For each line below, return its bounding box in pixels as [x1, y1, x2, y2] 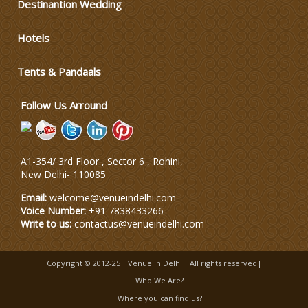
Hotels [17, 30, 49, 45]
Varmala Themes [113, 23, 189, 36]
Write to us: [21, 217, 74, 230]
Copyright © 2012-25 [46, 257, 122, 268]
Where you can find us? [117, 292, 202, 303]
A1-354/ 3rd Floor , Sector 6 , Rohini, [21, 154, 183, 168]
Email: [21, 190, 49, 204]
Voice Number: [21, 203, 89, 217]
